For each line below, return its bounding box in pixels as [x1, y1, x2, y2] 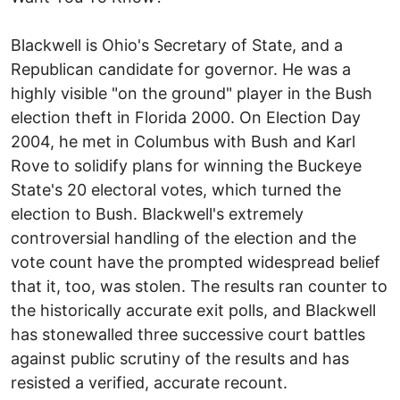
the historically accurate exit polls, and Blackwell [11, 300, 376, 320]
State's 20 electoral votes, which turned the [11, 179, 341, 199]
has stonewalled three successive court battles [11, 324, 365, 344]
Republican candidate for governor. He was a [11, 59, 351, 79]
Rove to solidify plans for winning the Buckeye [11, 155, 362, 175]
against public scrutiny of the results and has [11, 348, 349, 368]
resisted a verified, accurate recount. [11, 372, 287, 392]
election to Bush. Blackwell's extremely [11, 204, 304, 223]
